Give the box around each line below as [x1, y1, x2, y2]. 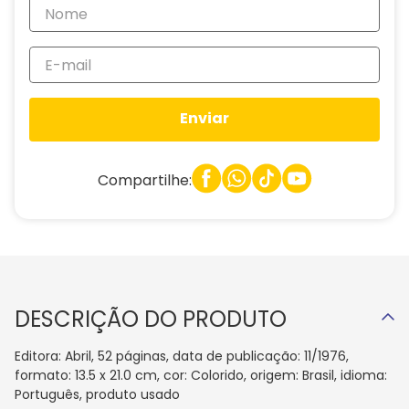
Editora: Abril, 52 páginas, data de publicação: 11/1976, [15, 347, 349, 365]
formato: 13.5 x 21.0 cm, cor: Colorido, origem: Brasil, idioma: [15, 366, 387, 384]
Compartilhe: [97, 169, 192, 191]
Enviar [180, 108, 229, 130]
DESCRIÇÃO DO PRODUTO [15, 304, 287, 334]
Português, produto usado [15, 385, 180, 404]
